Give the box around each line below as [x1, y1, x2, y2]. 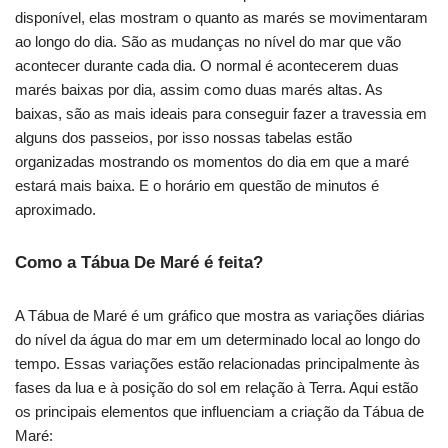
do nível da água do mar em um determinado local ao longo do [15, 331, 420, 349]
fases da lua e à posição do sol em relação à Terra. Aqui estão [15, 379, 418, 397]
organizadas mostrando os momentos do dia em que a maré [15, 153, 409, 171]
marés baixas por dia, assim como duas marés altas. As [15, 81, 383, 99]
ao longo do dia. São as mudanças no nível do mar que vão [15, 33, 401, 51]
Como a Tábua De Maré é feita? [15, 253, 263, 273]
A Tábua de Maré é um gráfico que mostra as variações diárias [15, 307, 425, 325]
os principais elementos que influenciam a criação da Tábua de [15, 403, 424, 421]
